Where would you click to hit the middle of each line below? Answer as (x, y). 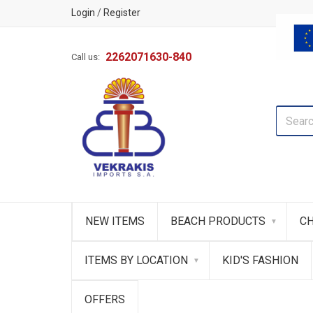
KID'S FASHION (260, 260)
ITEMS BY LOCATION (136, 260)
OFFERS (105, 299)
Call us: (86, 57)
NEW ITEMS (115, 221)
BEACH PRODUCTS (218, 221)
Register (122, 13)
